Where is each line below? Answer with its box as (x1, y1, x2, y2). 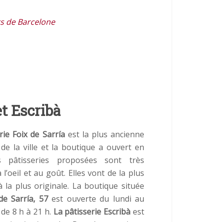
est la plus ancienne (67, 128, 144, 140)
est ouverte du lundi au (48, 193, 145, 204)
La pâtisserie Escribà (53, 206, 131, 217)
